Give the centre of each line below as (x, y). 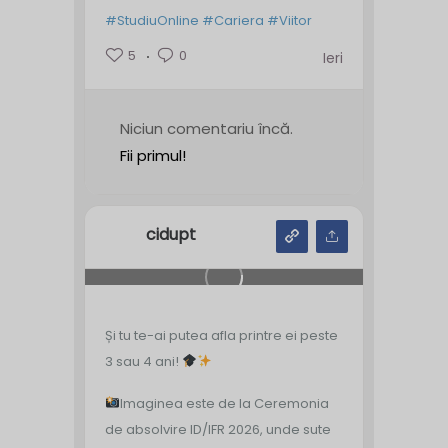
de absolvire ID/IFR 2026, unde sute (218, 429)
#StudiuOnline (152, 20)
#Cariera (233, 20)
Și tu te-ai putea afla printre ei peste (221, 335)
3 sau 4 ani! (143, 361)
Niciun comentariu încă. (206, 128)
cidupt (171, 235)
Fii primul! (153, 155)
